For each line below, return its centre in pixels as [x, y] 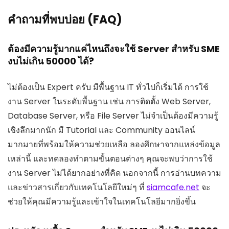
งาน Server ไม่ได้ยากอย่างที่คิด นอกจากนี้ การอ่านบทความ [114, 173]
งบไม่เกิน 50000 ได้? [51, 61]
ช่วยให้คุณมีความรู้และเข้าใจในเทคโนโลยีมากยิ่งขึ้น [102, 201]
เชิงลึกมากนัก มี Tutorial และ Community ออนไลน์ [101, 130]
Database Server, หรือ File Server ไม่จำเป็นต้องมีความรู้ [113, 116]
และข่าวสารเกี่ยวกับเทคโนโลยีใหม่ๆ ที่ [77, 187]
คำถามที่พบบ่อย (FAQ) [65, 19]
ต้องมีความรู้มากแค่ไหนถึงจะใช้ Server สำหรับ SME [114, 49]
